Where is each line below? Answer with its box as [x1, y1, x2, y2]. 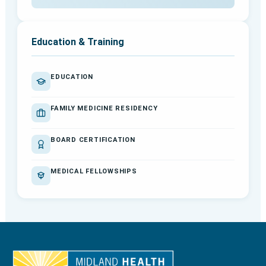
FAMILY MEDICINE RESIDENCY [50, 104, 158, 113]
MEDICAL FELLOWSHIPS [50, 167, 137, 176]
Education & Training [31, 36, 124, 48]
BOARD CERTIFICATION [50, 136, 135, 144]
